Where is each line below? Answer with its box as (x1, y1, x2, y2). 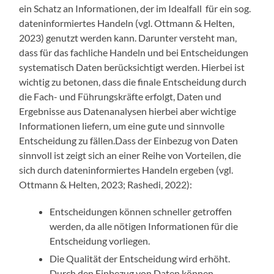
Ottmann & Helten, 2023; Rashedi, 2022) (19, 179, 190, 191)
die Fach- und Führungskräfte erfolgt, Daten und (19, 91, 222, 103)
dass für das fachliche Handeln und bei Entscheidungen (19, 46, 249, 59)
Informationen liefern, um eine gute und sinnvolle (19, 120, 225, 132)
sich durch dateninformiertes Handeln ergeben (19, 164, 217, 176)
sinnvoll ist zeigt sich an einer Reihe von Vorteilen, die (19, 149, 242, 161)
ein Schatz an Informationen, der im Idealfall (19, 2, 204, 15)
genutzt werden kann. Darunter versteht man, (44, 32, 237, 44)
